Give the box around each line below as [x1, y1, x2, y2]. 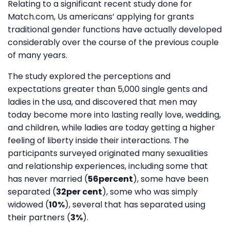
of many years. [8, 49, 67, 61]
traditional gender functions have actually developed [8, 23, 222, 35]
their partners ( [8, 211, 70, 223]
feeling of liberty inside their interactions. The [8, 134, 189, 146]
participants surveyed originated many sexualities [8, 147, 208, 159]
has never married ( [8, 172, 88, 185]
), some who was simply [102, 185, 198, 198]
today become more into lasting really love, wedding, [8, 108, 221, 121]
